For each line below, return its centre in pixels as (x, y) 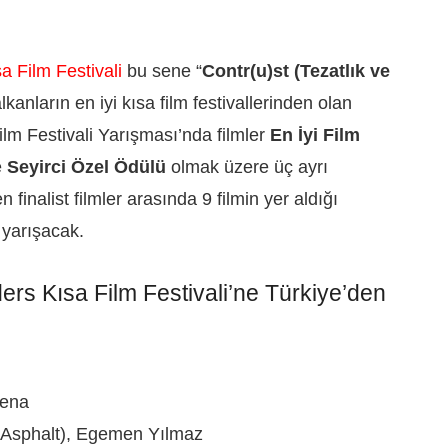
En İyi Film (315, 134)
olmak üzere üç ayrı (247, 166)
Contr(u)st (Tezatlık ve (296, 70)
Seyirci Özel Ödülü (86, 166)
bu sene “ (162, 70)
